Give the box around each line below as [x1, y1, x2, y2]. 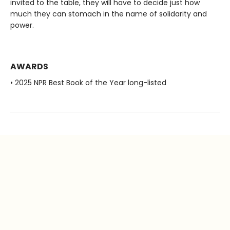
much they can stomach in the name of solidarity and [10, 8, 207, 19]
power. [10, 20, 34, 30]
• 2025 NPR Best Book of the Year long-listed [10, 77, 166, 88]
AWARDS [10, 60, 48, 72]
